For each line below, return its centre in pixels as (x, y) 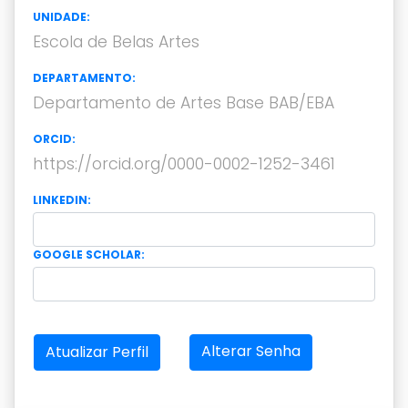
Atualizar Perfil (97, 352)
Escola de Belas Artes (116, 42)
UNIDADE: (61, 17)
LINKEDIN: (62, 200)
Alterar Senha (251, 351)
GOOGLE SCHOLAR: (89, 255)
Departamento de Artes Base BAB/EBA (184, 103)
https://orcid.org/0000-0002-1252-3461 (184, 164)
